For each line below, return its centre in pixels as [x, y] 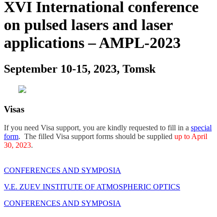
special [201, 128]
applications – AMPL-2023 [92, 43]
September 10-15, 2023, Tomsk [80, 69]
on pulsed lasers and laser [88, 25]
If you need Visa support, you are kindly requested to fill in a [97, 128]
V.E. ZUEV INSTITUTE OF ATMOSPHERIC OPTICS [92, 187]
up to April [191, 137]
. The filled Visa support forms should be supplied [96, 137]
